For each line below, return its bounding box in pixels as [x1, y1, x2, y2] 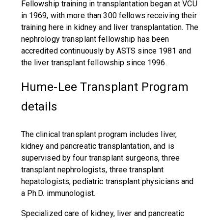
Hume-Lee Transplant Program [21, 80, 189, 94]
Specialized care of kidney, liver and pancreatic [21, 209, 185, 218]
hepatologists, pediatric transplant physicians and [21, 177, 194, 186]
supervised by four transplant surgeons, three [21, 153, 180, 163]
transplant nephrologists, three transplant [21, 165, 164, 174]
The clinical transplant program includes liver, [21, 130, 177, 139]
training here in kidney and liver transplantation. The [21, 23, 199, 32]
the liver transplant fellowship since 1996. [21, 58, 167, 67]
